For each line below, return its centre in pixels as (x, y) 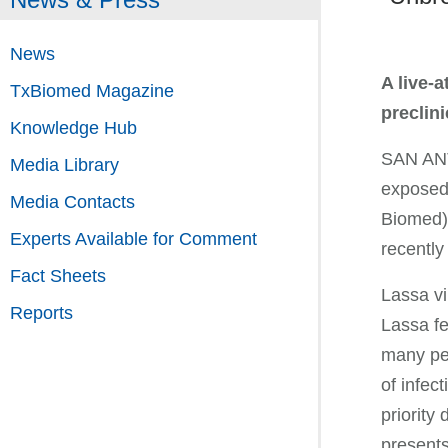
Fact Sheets (58, 276)
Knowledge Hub (73, 128)
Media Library (64, 165)
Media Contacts (72, 202)
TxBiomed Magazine (92, 91)
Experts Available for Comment (133, 239)
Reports (41, 313)
